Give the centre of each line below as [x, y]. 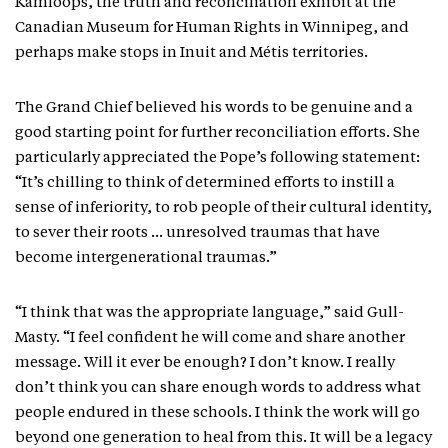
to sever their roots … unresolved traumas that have [197, 233]
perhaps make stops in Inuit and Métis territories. [193, 53]
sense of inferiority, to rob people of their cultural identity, [223, 208]
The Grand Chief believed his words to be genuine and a [214, 108]
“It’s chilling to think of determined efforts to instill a [205, 183]
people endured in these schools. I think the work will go [217, 413]
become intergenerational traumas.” [146, 258]
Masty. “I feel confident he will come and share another [210, 338]
